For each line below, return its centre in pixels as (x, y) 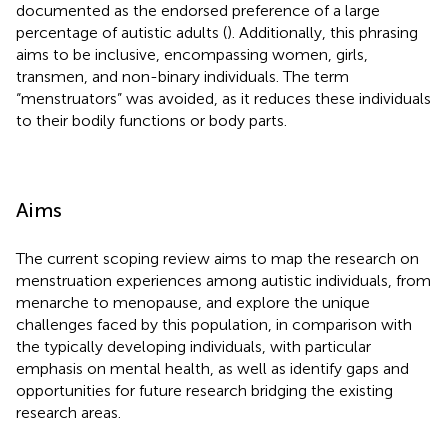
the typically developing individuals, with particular (193, 346)
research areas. (68, 412)
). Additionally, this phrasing (322, 32)
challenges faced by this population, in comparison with (214, 324)
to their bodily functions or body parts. (151, 120)
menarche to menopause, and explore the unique (193, 302)
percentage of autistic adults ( (121, 32)
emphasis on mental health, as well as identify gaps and (212, 368)
